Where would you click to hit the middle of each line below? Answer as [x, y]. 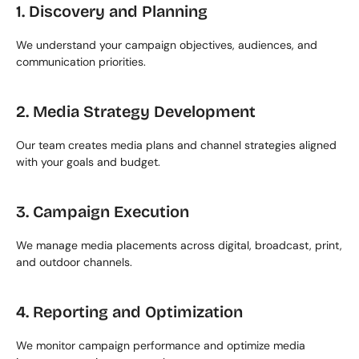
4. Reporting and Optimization [129, 312]
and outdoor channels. [74, 262]
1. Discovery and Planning [112, 11]
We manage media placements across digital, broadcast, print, [179, 245]
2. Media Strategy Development [136, 111]
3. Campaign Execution [103, 212]
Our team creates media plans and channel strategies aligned [176, 145]
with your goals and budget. [88, 162]
